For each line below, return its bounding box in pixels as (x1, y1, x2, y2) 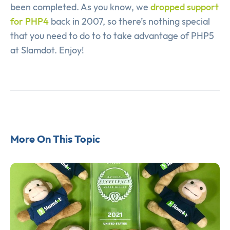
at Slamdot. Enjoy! (10, 44, 84, 56)
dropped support (150, 1, 219, 13)
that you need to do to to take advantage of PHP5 (10, 30, 214, 42)
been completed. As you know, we (10, 1, 150, 13)
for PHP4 (10, 15, 49, 28)
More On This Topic (10, 132, 100, 146)
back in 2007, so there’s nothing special (49, 15, 210, 28)
